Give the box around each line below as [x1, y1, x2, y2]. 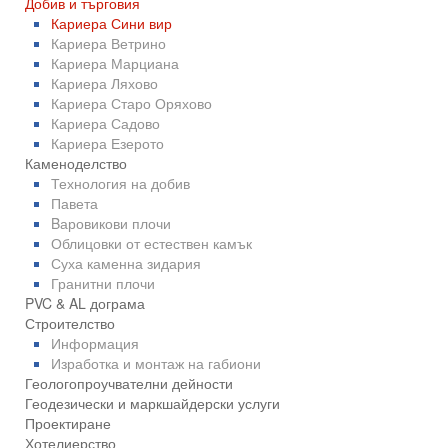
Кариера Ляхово [50, 73, 158, 94]
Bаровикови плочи [50, 213, 171, 234]
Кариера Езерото [50, 133, 164, 154]
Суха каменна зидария [50, 253, 201, 274]
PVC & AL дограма [24, 293, 145, 314]
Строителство [24, 313, 115, 334]
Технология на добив [50, 173, 190, 194]
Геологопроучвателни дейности [24, 373, 233, 394]
